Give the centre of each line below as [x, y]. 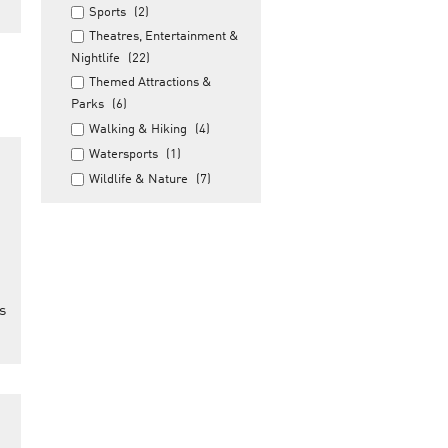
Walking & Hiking [138, 129]
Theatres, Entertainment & [164, 36]
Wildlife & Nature [138, 179]
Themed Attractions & [150, 82]
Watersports [123, 154]
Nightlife [95, 58]
